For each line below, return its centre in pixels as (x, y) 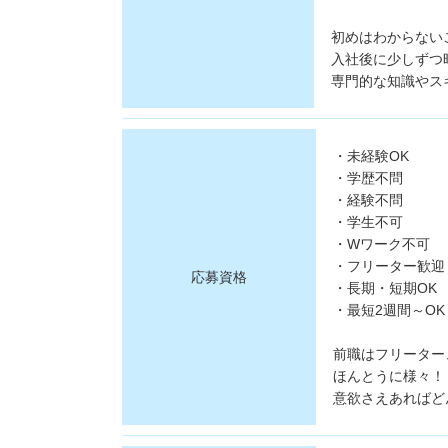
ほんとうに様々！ (388, 376)
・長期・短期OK (384, 288)
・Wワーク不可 (381, 244)
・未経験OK (370, 156)
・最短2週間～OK (388, 310)
